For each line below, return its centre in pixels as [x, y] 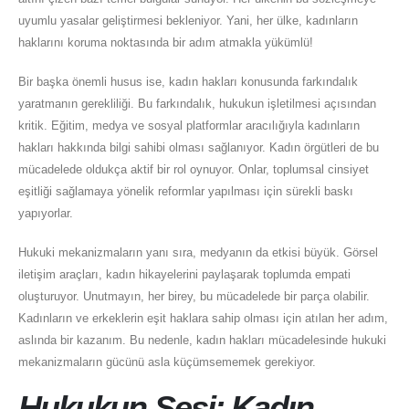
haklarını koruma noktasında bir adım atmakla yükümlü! [166, 43]
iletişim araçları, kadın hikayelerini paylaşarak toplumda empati [184, 274]
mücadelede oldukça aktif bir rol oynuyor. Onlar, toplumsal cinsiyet [194, 170]
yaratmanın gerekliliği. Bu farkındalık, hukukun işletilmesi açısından [197, 104]
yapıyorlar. [46, 214]
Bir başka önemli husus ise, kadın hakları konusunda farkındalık [188, 82]
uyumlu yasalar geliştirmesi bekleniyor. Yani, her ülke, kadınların [188, 21]
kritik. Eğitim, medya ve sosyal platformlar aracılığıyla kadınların [189, 126]
